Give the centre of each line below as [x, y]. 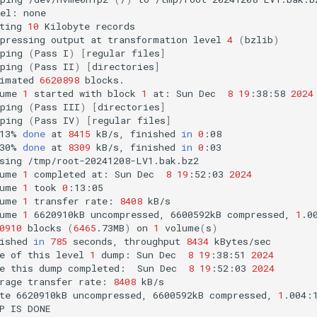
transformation [148, 39]
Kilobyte [67, 26]
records [115, 26]
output [68, 39]
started [54, 93]
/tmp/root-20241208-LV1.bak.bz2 [113, 160]
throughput [152, 241]
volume [182, 227]
